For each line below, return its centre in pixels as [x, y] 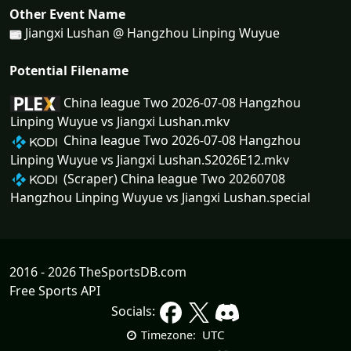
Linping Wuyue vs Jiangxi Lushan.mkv [120, 122]
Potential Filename [69, 71]
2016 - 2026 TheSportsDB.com [98, 272]
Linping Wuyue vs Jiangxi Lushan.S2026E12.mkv [150, 159]
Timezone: [168, 335]
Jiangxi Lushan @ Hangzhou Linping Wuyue [151, 33]
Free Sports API [55, 291]
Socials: [135, 311]
